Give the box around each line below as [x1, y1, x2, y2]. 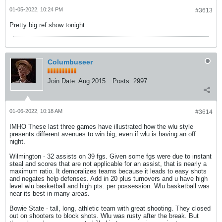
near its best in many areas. [9, 190, 90, 197]
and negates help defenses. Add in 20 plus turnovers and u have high [9, 175, 208, 182]
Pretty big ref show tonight [9, 21, 85, 29]
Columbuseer [48, 58, 93, 66]
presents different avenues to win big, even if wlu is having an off [9, 130, 196, 138]
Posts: [112, 77, 131, 85]
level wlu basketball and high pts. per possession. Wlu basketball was [9, 182, 210, 190]
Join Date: [48, 77, 77, 85]
